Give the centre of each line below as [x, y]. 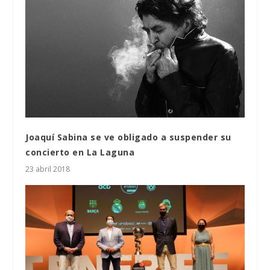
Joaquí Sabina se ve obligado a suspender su [128, 137]
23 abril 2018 [48, 169]
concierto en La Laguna [80, 152]
